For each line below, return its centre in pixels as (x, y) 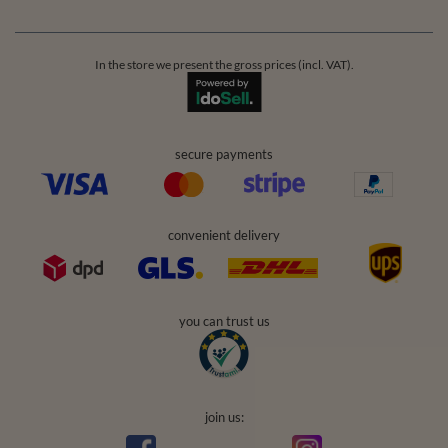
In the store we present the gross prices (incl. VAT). (224, 64)
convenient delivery (224, 234)
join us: (224, 416)
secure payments (224, 153)
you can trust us (224, 320)
